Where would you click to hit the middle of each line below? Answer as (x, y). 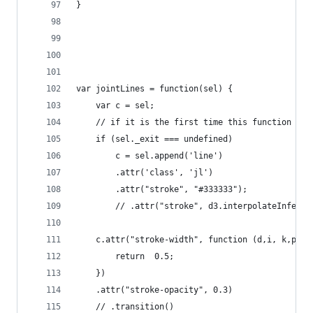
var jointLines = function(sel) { (154, 89)
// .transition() (125, 307)
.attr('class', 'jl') (145, 173)
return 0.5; (125, 256)
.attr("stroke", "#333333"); (169, 189)
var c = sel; (115, 105)
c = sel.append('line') (150, 156)
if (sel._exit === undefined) (154, 139)
